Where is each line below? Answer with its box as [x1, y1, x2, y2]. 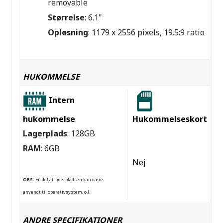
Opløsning [47, 27, 88, 38]
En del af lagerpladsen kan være [34, 176, 103, 183]
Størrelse [47, 12, 85, 23]
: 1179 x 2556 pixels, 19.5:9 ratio [88, 27, 205, 38]
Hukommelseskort [132, 113, 207, 125]
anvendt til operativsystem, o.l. [22, 189, 90, 196]
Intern [48, 95, 75, 106]
